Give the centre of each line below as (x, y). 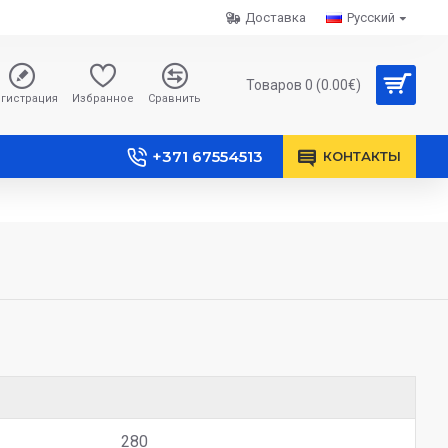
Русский (371, 17)
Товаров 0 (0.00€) (303, 84)
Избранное (103, 98)
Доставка (275, 17)
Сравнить (174, 98)
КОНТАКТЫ (362, 156)
